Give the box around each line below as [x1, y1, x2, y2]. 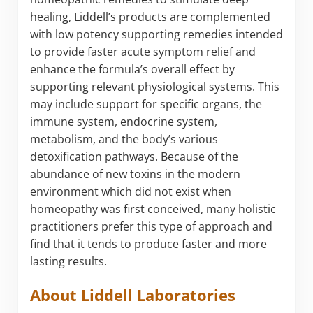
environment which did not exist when [29, 183, 231, 199]
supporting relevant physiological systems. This [29, 78, 279, 94]
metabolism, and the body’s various [29, 131, 218, 147]
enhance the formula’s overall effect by [29, 61, 235, 77]
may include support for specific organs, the [29, 96, 262, 112]
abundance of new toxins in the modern [29, 166, 240, 182]
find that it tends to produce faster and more [29, 235, 267, 252]
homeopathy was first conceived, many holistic [29, 201, 276, 217]
